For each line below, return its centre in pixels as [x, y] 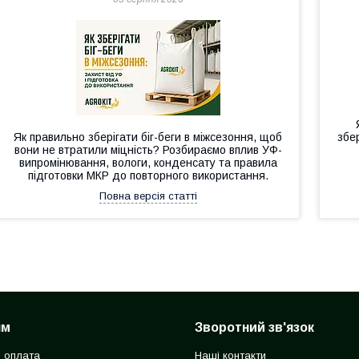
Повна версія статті [148, 196]
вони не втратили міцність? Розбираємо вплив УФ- [148, 150]
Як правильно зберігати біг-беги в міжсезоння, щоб [148, 137]
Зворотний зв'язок [254, 327]
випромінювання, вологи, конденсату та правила [148, 163]
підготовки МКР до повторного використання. [148, 175]
